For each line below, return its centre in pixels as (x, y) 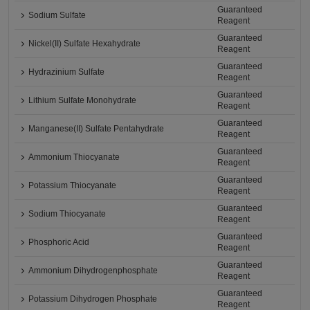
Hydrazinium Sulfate (67, 72)
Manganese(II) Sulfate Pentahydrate (97, 129)
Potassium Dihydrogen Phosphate (93, 299)
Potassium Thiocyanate (73, 186)
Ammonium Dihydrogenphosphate (93, 271)
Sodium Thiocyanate (67, 214)
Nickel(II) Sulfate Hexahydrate (85, 44)
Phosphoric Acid (59, 243)
